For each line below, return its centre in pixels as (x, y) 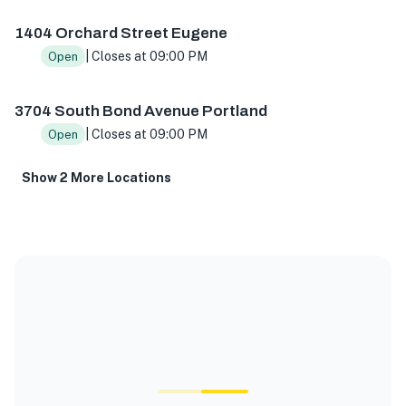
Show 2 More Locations (97, 178)
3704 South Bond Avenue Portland (141, 111)
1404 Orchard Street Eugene (121, 34)
